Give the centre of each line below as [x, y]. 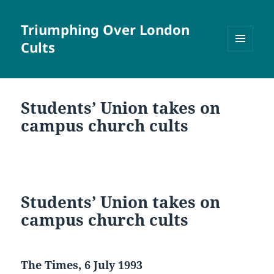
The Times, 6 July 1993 [82, 265]
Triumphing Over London [106, 30]
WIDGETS [245, 77]
